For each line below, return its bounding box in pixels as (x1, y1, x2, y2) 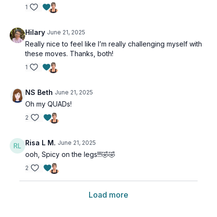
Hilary (25, 28, 45, 36)
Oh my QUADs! (25, 100, 72, 108)
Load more (89, 190, 128, 200)
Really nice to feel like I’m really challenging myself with (25, 40, 202, 48)
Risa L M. (25, 139, 56, 147)
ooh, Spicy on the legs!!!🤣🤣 (25, 150, 115, 158)
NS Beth (25, 88, 53, 96)
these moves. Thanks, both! (25, 49, 113, 58)
